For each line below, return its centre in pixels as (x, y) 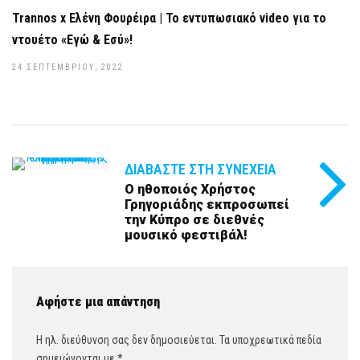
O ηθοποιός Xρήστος (190, 189)
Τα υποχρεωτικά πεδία (269, 340)
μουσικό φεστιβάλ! (186, 235)
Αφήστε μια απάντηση (98, 302)
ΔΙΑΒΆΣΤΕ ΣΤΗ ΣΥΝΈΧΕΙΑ (200, 169)
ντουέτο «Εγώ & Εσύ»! (72, 40)
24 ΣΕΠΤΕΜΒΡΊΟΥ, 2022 (68, 67)
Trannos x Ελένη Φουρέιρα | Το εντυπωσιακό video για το (169, 18)
